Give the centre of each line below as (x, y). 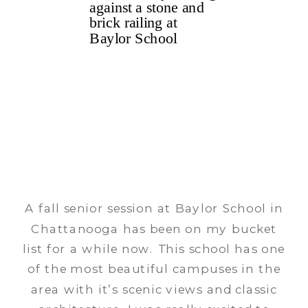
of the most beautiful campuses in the (154, 269)
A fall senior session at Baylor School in (154, 208)
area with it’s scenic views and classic (154, 289)
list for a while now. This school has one (154, 249)
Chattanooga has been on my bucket (154, 229)
